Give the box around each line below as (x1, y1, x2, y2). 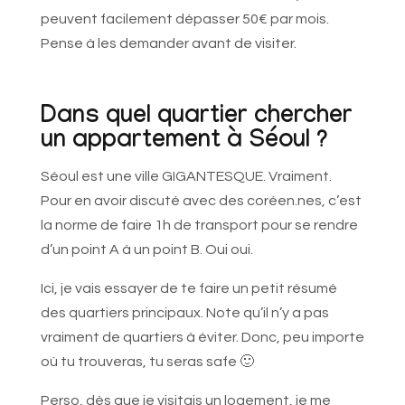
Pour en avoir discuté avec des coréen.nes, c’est (40, 193, 362, 209)
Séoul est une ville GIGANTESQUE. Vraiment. (40, 169, 332, 184)
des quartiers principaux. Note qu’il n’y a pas (40, 306, 329, 321)
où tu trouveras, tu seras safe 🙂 (40, 354, 254, 370)
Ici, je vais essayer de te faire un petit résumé (40, 281, 337, 297)
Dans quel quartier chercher (40, 104, 353, 134)
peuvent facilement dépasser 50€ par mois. (40, 12, 329, 27)
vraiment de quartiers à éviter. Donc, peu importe (40, 330, 364, 345)
